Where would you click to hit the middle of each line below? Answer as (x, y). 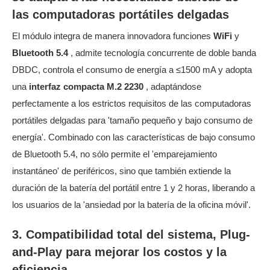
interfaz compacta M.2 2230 (87, 87)
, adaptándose (174, 87)
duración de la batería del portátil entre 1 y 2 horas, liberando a (133, 188)
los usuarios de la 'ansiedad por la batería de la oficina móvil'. (131, 205)
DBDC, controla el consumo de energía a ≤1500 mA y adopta (132, 70)
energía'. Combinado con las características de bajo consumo (133, 138)
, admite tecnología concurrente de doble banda (163, 53)
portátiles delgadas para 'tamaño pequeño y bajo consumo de (132, 121)
